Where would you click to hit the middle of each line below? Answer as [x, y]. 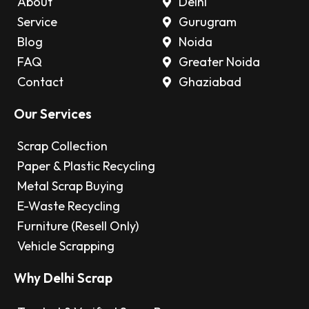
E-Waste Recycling [69, 206]
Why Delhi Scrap [63, 278]
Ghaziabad [210, 82]
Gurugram [208, 22]
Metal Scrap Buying [70, 186]
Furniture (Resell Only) [78, 226]
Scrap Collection [62, 146]
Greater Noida [219, 62]
